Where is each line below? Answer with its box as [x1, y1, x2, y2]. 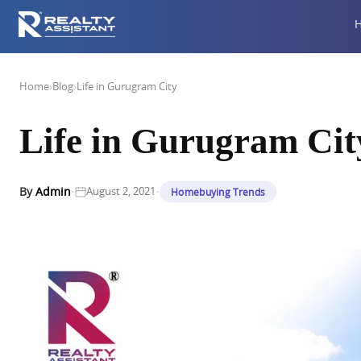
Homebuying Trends [171, 185, 266, 198]
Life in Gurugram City [77, 79, 177, 93]
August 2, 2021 [86, 184, 156, 198]
